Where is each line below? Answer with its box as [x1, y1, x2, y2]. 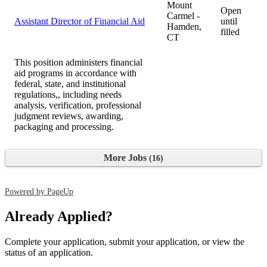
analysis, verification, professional [14, 100, 141, 111]
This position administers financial [14, 57, 142, 68]
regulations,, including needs [14, 89, 122, 100]
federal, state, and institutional [14, 79, 126, 89]
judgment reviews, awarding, [14, 111, 123, 122]
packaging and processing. [14, 122, 114, 132]
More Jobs [104, 153, 149, 163]
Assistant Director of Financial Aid [14, 16, 145, 27]
